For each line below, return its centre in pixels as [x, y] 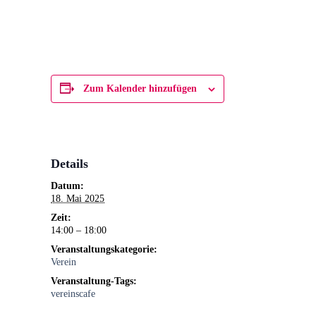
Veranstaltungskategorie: [104, 249]
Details [69, 164]
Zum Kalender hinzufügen [140, 89]
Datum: [67, 186]
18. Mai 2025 [78, 199]
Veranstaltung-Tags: [94, 281]
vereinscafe [73, 294]
